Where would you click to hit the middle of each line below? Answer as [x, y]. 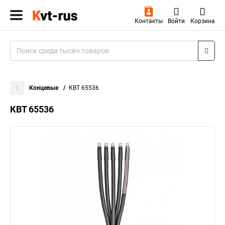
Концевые [44, 88]
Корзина [202, 21]
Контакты [148, 21]
